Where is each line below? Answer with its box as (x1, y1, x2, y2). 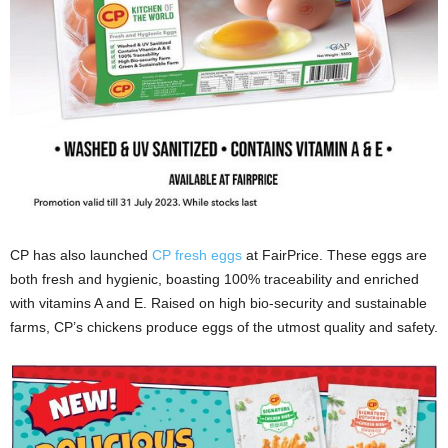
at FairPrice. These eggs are (242, 247, 427, 264)
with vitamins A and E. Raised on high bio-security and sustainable (10, 295, 427, 312)
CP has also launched (10, 247, 152, 264)
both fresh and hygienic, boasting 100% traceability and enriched (10, 271, 419, 288)
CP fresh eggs (152, 247, 242, 264)
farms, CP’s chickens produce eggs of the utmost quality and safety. (10, 319, 438, 336)
